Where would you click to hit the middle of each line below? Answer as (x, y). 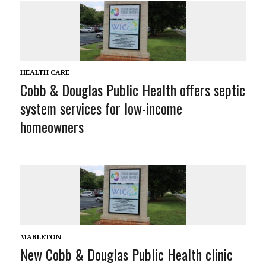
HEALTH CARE (45, 72)
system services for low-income (101, 108)
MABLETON (40, 237)
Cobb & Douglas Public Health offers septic (132, 90)
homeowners (52, 127)
